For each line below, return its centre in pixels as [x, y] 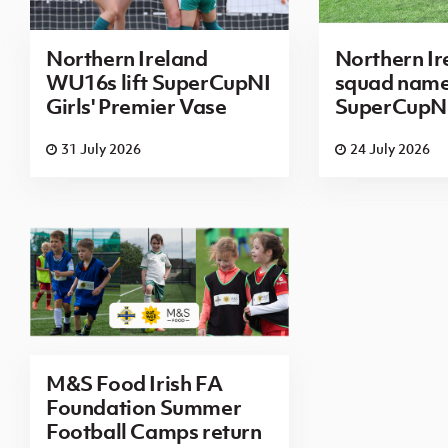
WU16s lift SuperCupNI [158, 82]
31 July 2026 [101, 149]
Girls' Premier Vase [136, 106]
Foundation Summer [144, 406]
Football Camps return [154, 430]
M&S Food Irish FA [134, 382]
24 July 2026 [389, 149]
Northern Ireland [127, 58]
